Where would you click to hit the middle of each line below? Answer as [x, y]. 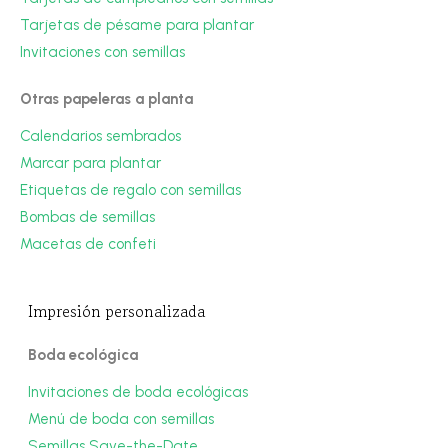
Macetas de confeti [88, 244]
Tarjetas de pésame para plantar [137, 25]
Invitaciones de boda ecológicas [138, 392]
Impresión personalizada [117, 311]
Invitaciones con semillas [103, 52]
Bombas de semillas [88, 217]
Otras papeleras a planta [107, 99]
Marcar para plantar [91, 163]
